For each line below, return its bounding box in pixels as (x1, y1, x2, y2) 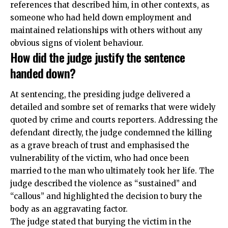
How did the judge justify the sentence (10, 48, 185, 67)
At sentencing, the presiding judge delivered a (10, 89, 190, 99)
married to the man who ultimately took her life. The (10, 165, 214, 176)
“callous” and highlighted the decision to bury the (10, 191, 202, 201)
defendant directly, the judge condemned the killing (10, 127, 212, 137)
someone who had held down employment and (10, 13, 191, 23)
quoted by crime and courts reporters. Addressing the (10, 115, 218, 125)
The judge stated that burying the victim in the (10, 216, 191, 226)
